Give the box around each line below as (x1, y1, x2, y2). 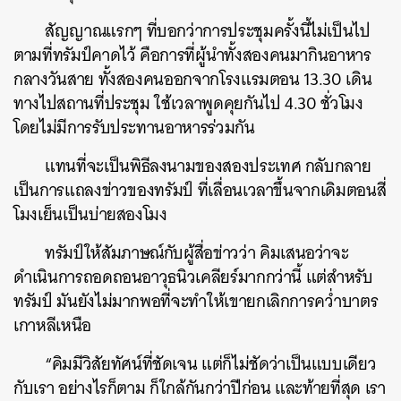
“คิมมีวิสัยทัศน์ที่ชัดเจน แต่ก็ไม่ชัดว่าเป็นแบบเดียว (45, 349, 377, 379)
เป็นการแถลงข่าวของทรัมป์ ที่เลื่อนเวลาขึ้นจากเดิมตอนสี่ (13, 175, 387, 205)
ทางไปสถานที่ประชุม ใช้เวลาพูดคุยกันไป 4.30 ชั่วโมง (13, 89, 363, 118)
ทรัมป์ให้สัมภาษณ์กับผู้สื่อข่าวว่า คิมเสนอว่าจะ (45, 238, 349, 268)
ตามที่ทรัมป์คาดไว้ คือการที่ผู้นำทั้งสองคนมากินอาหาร (13, 40, 371, 70)
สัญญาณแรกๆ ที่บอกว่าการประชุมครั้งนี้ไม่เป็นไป (45, 16, 371, 46)
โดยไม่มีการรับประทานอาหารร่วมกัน (13, 113, 255, 142)
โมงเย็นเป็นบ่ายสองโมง (13, 200, 167, 229)
